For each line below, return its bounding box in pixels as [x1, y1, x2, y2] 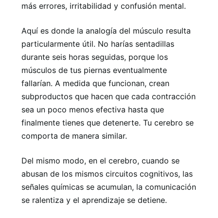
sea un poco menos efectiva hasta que [21, 104, 164, 114]
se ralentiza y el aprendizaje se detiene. [21, 195, 167, 205]
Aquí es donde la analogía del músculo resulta [21, 25, 191, 36]
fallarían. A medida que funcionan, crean [21, 78, 169, 88]
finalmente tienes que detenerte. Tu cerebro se [21, 117, 194, 127]
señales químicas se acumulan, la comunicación [21, 182, 196, 192]
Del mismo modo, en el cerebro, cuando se [21, 155, 180, 165]
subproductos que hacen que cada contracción [21, 91, 196, 101]
